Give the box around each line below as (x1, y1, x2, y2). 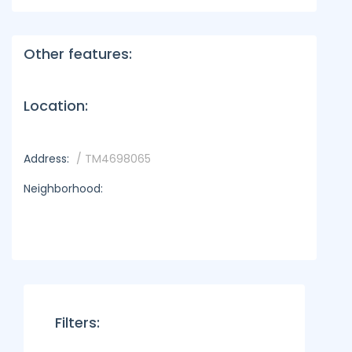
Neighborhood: (24, 181, 103, 196)
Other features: (24, 44, 132, 64)
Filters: (55, 313, 100, 332)
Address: (24, 151, 69, 167)
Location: (24, 96, 88, 115)
